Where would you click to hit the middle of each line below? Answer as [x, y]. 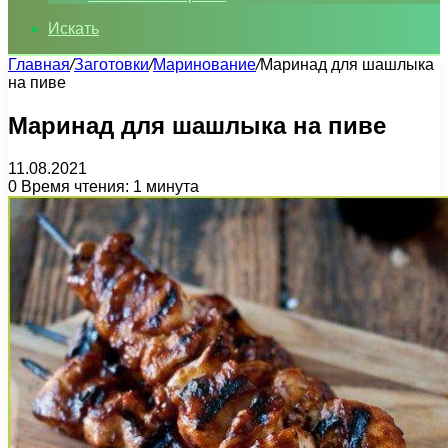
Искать [73, 28]
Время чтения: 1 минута [108, 186]
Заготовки [111, 64]
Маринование [204, 64]
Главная [39, 64]
